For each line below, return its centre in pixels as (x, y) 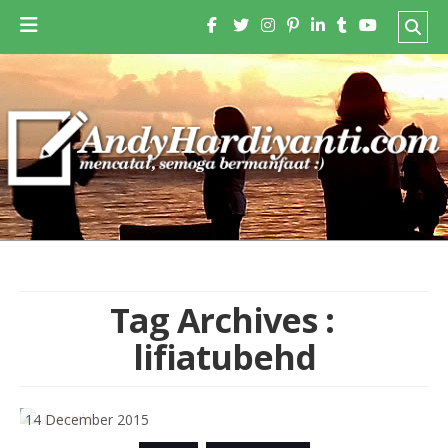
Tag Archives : (221, 320)
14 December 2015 (87, 420)
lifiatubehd (224, 357)
